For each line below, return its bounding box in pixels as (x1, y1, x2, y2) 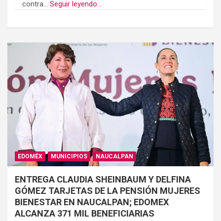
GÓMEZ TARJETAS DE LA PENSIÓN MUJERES (15, 185, 200, 196)
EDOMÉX (18, 153, 42, 160)
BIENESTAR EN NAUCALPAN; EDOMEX (15, 197, 169, 208)
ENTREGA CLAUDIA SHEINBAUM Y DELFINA (15, 174, 191, 185)
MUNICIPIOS (51, 153, 87, 160)
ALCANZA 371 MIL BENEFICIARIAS (15, 208, 154, 219)
